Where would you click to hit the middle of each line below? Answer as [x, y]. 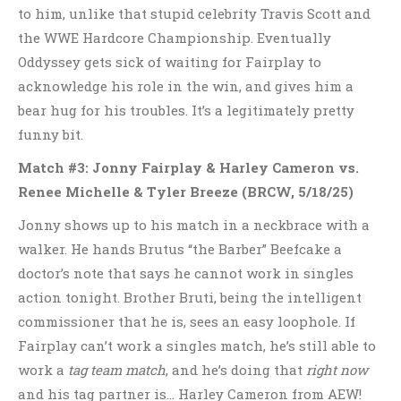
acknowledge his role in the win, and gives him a [186, 86]
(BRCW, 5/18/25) [298, 192]
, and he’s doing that [236, 370]
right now [337, 370]
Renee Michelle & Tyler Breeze [128, 192]
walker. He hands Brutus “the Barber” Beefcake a [180, 249]
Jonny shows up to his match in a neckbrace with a [194, 225]
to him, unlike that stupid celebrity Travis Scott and [194, 13]
